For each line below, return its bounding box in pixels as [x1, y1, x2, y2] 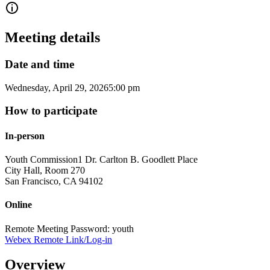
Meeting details [5, 30, 100, 46]
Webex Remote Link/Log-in [5, 234, 112, 245]
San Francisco [5, 175, 58, 186]
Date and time [5, 58, 74, 71]
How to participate [5, 104, 97, 118]
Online [5, 199, 32, 210]
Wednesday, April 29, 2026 [5, 82, 108, 93]
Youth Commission [5, 154, 78, 165]
